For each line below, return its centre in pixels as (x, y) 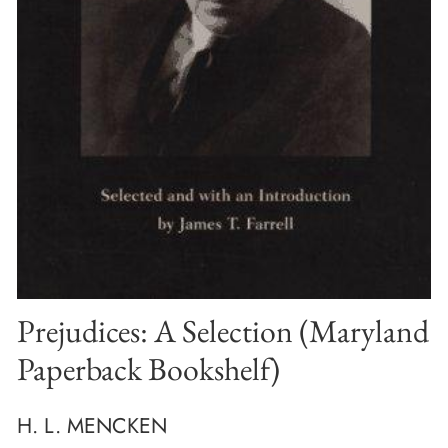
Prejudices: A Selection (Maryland (223, 330)
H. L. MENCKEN (92, 425)
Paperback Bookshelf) (148, 368)
